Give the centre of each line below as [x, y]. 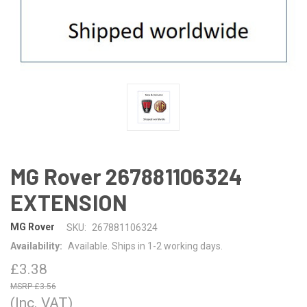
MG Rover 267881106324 [127, 176]
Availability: [36, 246]
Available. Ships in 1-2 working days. [145, 246]
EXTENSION [69, 202]
